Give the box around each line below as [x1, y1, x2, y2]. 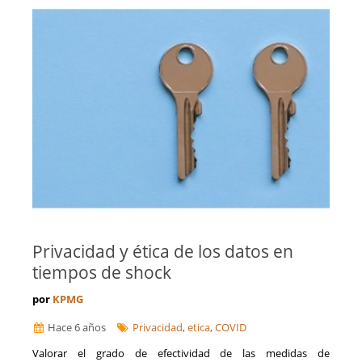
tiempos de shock [32, 261, 171, 284]
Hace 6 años [45, 320, 107, 335]
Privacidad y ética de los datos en [32, 240, 293, 263]
